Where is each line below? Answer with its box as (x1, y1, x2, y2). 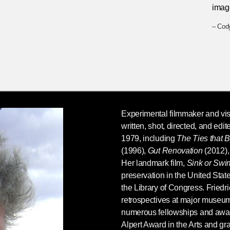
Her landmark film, (121, 158, 187, 167)
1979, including (121, 133, 177, 143)
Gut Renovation (147, 146, 203, 155)
